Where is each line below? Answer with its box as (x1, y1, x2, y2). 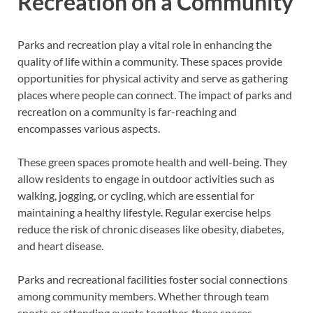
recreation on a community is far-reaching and (17, 104, 237, 118)
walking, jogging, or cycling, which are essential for (17, 188, 254, 202)
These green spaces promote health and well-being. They (17, 154, 287, 168)
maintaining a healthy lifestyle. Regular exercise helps (17, 205, 271, 219)
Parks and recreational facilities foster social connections (17, 272, 288, 286)
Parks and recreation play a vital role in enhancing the (17, 37, 272, 51)
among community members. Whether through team (17, 289, 269, 303)
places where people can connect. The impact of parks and (17, 87, 292, 101)
